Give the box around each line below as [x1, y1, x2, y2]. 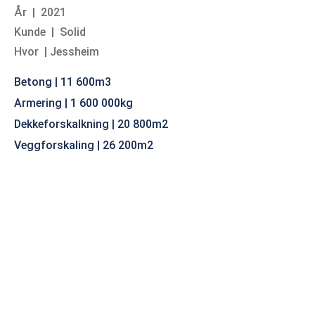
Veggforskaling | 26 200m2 [14, 139, 153, 153]
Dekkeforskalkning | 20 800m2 [14, 117, 168, 131]
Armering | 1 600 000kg [14, 96, 133, 110]
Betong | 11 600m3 [14, 75, 111, 89]
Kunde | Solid [14, 25, 86, 39]
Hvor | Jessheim [14, 45, 99, 59]
